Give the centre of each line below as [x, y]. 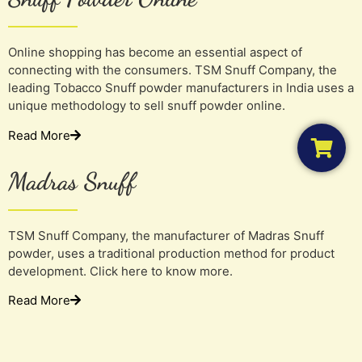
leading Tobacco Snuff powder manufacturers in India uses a [181, 88]
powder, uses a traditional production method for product [171, 253]
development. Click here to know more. [120, 271]
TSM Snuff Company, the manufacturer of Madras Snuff [166, 235]
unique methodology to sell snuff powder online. [147, 106]
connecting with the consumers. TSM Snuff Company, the [173, 70]
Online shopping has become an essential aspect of [155, 53]
